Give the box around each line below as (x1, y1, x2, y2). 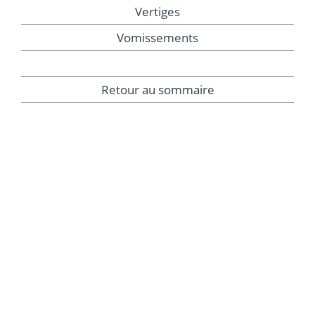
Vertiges (135, 3, 180, 20)
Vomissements (117, 29, 198, 46)
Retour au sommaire (101, 81, 214, 98)
